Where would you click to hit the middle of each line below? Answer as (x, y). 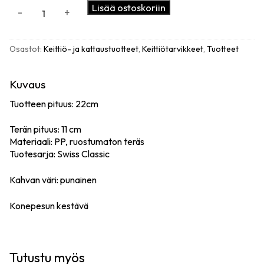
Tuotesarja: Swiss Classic (60, 154)
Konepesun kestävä (49, 205)
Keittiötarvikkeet (173, 49)
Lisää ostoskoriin (129, 8)
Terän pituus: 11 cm (45, 129)
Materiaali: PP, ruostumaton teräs (77, 142)
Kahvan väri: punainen (53, 179)
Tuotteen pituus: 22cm (54, 103)
